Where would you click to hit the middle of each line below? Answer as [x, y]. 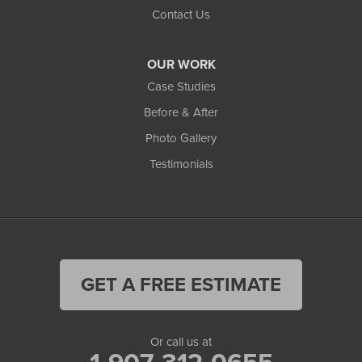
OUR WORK [181, 65]
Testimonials [181, 164]
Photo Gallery [181, 139]
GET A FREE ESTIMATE [181, 285]
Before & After [181, 113]
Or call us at [181, 342]
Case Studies [181, 87]
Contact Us [181, 15]
